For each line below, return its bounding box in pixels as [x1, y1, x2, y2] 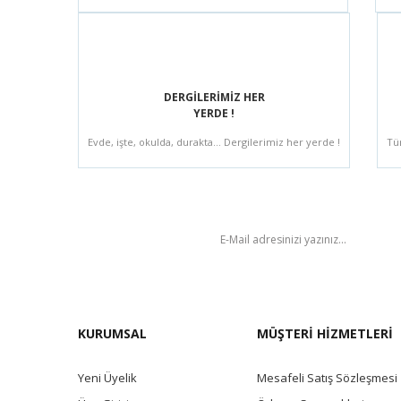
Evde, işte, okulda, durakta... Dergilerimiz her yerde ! [88, 135, 340, 149]
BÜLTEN [90, 227, 158, 250]
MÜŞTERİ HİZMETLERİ [257, 324, 393, 342]
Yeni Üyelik [78, 369, 137, 386]
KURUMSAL [78, 324, 147, 342]
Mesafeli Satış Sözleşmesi [257, 369, 397, 386]
